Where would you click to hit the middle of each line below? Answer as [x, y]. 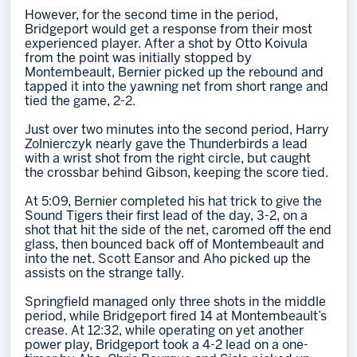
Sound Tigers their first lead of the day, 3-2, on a [167, 216]
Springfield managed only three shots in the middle [176, 302]
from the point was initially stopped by [139, 58]
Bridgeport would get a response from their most [169, 29]
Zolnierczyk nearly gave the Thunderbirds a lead [167, 144]
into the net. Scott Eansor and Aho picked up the [168, 259]
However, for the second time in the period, [152, 15]
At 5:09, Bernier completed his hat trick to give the [174, 202]
